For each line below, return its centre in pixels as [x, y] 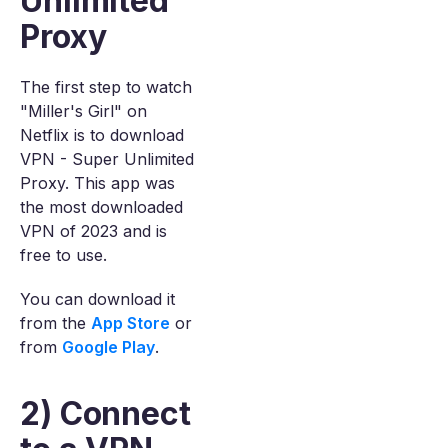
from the [55, 323]
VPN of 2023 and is [93, 231]
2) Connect [105, 413]
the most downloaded [101, 207]
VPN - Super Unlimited [107, 159]
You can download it [97, 299]
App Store [130, 323]
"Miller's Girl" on [83, 111]
